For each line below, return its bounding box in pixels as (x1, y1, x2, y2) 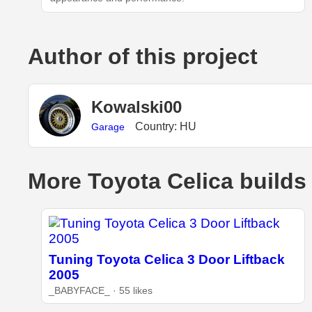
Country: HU (135, 120, 196, 133)
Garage (91, 121, 125, 133)
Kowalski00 (91, 97, 182, 117)
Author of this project (28, 43, 258, 69)
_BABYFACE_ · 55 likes (48, 285, 153, 296)
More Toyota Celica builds (28, 168, 306, 194)
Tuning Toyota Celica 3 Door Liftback (48, 251, 285, 267)
